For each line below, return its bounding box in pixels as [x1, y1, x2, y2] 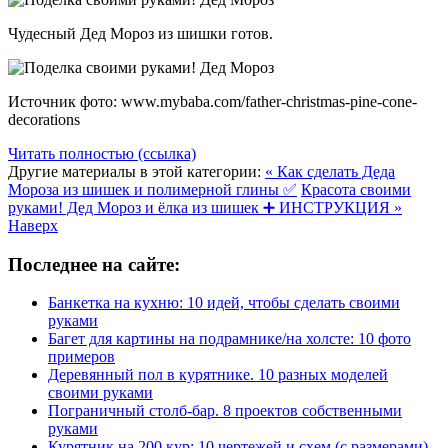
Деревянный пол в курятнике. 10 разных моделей [48, 366, 388, 384]
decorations [8, 111, 80, 129]
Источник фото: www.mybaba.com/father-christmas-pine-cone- [8, 93, 417, 111]
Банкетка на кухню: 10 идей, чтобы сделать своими [48, 294, 400, 312]
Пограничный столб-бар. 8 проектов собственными [48, 402, 402, 420]
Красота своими [301, 181, 411, 199]
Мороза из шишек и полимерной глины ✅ [8, 181, 297, 199]
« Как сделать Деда [265, 163, 395, 181]
